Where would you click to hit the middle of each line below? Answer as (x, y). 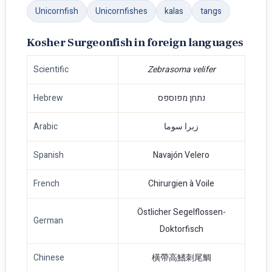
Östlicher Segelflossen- (181, 212)
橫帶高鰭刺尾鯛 (181, 258)
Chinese (49, 258)
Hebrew (48, 98)
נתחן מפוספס (181, 98)
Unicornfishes (121, 12)
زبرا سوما (182, 127)
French (46, 184)
